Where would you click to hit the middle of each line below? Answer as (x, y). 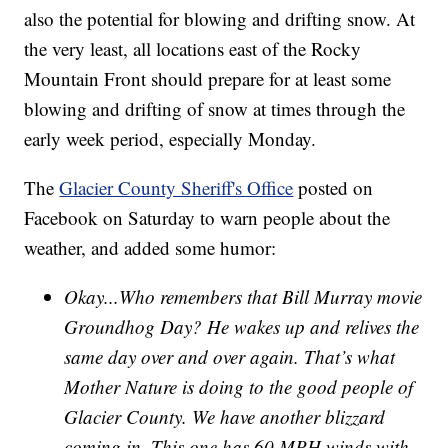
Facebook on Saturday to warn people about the (207, 217)
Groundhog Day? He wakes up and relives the (242, 326)
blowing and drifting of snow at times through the (215, 108)
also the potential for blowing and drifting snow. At (220, 18)
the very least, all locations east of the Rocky (193, 48)
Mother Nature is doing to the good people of (239, 386)
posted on (336, 187)
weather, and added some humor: (150, 247)
